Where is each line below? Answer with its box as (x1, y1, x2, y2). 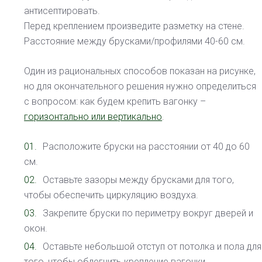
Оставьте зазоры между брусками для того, (43, 174, 235, 186)
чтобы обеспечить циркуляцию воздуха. (24, 189, 199, 201)
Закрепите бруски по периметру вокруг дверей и (43, 208, 254, 219)
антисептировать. (24, 5, 101, 17)
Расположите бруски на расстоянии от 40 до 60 (43, 141, 250, 153)
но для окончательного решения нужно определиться (24, 81, 257, 92)
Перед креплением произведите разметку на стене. (24, 20, 245, 32)
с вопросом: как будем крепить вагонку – (24, 96, 206, 108)
